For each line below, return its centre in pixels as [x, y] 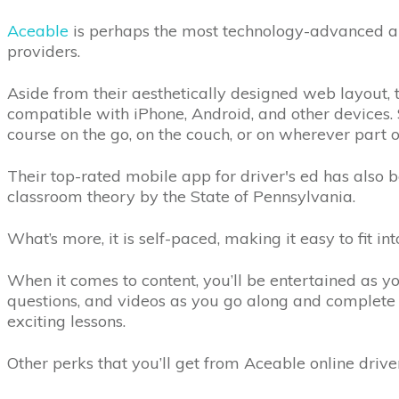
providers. [46, 51]
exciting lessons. [66, 321]
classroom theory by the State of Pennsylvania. [183, 196]
